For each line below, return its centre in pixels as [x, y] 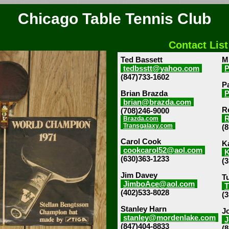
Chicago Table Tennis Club [114, 19]
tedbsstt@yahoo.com [161, 68]
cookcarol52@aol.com [163, 150]
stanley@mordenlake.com [169, 217]
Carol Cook [141, 141]
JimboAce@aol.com [159, 184]
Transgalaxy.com [148, 126]
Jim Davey [139, 175]
